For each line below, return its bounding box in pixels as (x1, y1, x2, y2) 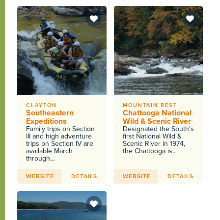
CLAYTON (26, 101, 57, 109)
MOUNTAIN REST (122, 101, 177, 109)
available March (26, 145, 73, 156)
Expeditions (26, 115, 67, 127)
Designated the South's (122, 123, 194, 134)
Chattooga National (122, 107, 192, 118)
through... (26, 153, 55, 163)
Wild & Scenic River (122, 115, 191, 127)
